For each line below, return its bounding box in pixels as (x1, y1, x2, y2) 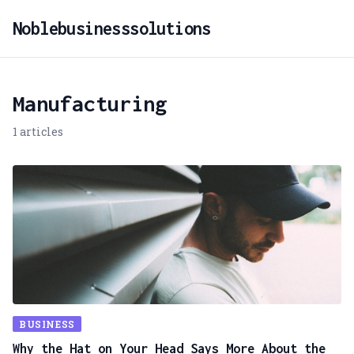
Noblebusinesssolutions (13, 18, 211, 39)
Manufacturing (13, 91, 167, 116)
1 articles (13, 124, 63, 139)
